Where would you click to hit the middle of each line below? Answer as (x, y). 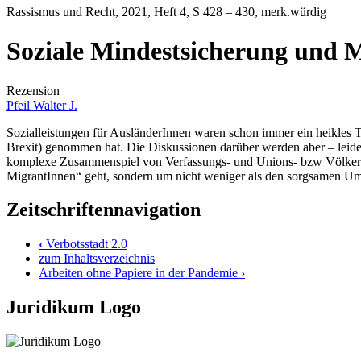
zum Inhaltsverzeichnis (97, 259)
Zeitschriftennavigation (104, 210)
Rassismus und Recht (61, 11)
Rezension (33, 90)
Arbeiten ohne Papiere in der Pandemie (140, 273)
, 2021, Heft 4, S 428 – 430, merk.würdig (221, 11)
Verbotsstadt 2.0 (85, 244)
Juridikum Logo (74, 307)
